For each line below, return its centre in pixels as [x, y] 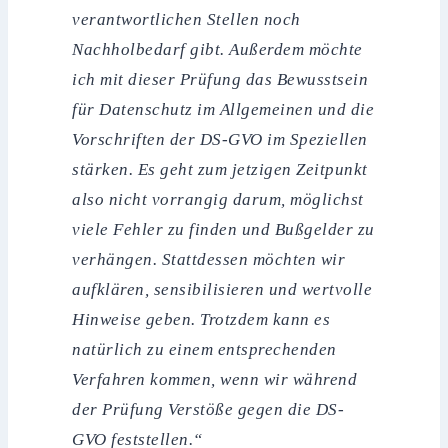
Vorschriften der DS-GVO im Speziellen [220, 139]
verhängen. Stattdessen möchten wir [209, 259]
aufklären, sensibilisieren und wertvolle [222, 289]
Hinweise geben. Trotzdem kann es [201, 319]
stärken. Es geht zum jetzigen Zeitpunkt [220, 169]
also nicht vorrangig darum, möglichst [218, 199]
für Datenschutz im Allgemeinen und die [223, 109]
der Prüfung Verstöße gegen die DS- [208, 409]
